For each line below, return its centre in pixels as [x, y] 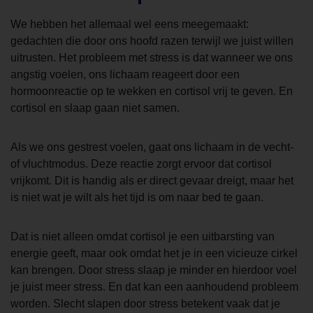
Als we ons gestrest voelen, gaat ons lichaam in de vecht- [152, 147]
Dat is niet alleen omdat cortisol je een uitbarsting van [143, 237]
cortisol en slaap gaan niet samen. [95, 108]
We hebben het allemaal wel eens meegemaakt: [130, 24]
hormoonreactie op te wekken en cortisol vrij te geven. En [152, 92]
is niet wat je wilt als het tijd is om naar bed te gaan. [137, 198]
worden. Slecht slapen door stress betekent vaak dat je [145, 304]
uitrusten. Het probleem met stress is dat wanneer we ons [152, 58]
